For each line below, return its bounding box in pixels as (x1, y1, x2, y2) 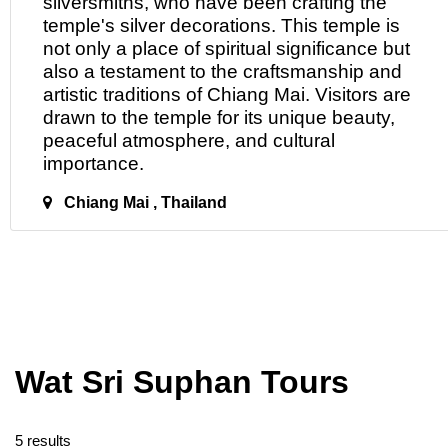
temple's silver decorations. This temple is (43, 15, 400, 36)
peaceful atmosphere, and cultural (43, 130, 335, 151)
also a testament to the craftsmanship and (43, 61, 402, 82)
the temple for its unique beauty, (117, 107, 395, 128)
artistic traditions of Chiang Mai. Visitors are (43, 84, 411, 105)
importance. (43, 153, 144, 174)
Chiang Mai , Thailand (60, 194, 227, 211)
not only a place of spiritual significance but (43, 38, 410, 59)
